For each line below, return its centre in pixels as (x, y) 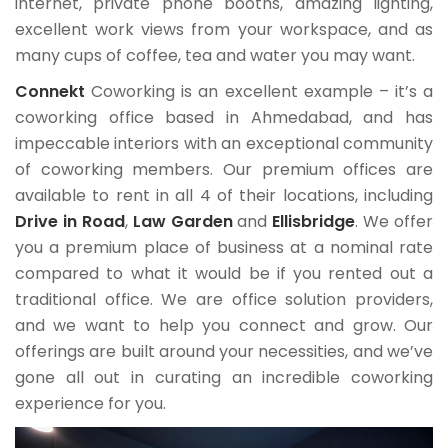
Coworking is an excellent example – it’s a (259, 91)
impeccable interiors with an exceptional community (224, 143)
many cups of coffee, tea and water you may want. (215, 55)
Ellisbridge (314, 221)
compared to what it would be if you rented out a (224, 273)
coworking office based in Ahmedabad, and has (224, 117)
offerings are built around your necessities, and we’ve (224, 351)
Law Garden (182, 221)
